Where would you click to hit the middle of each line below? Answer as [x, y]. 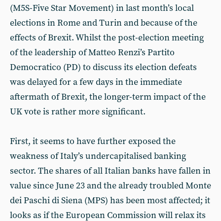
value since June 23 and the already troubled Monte [110, 186]
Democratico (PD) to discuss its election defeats [103, 67]
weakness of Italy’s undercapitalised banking [98, 156]
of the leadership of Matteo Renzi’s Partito [92, 53]
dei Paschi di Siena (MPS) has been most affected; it [110, 201]
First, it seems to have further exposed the [93, 141]
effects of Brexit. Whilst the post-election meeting [107, 38]
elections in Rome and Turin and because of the [104, 23]
